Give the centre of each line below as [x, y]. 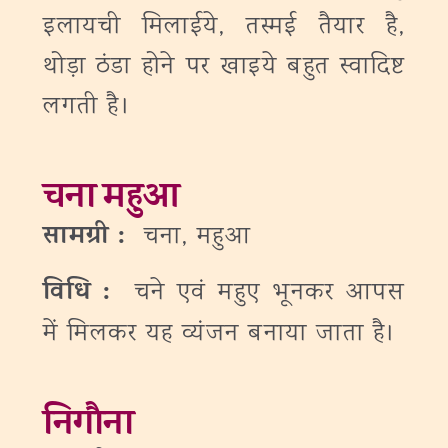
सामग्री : [89, 238]
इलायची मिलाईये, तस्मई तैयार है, [224, 27]
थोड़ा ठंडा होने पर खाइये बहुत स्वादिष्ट [224, 67]
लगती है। [87, 107]
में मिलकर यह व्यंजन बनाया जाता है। [220, 334]
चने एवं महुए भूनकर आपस [270, 293]
